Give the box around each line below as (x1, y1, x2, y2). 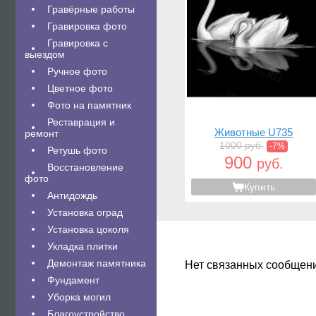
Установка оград (47, 207, 123, 218)
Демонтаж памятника (47, 257, 146, 269)
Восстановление (47, 162, 123, 173)
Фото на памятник (47, 99, 131, 111)
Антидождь (47, 190, 97, 201)
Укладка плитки (47, 241, 118, 252)
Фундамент (47, 274, 99, 286)
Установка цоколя (47, 224, 129, 235)
